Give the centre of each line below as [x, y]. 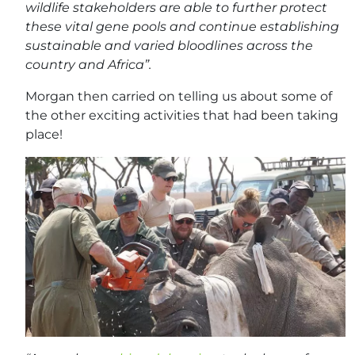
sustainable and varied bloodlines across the [169, 45]
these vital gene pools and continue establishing [182, 26]
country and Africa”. [88, 64]
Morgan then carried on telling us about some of [179, 96]
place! [44, 134]
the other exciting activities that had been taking [182, 115]
